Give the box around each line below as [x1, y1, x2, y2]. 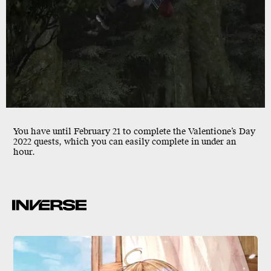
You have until [13, 125, 74, 137]
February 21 [74, 125, 120, 137]
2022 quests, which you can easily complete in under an [13, 135, 236, 148]
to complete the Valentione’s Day [120, 125, 255, 137]
